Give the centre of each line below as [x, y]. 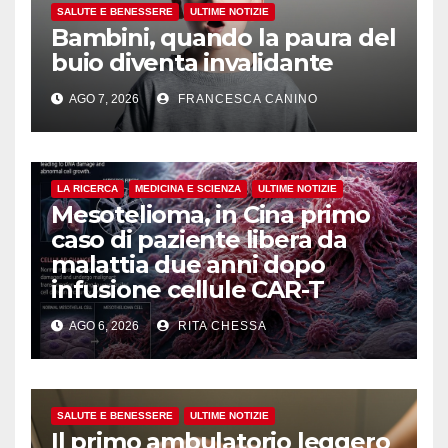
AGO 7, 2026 [103, 99]
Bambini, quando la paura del [223, 38]
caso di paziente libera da [199, 240]
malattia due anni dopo [188, 265]
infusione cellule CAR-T [187, 290]
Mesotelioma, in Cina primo [210, 215]
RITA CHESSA [220, 326]
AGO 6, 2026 [103, 326]
